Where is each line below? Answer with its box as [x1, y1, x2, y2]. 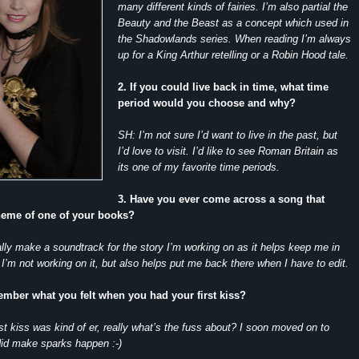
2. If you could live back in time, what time [118, 80, 329, 93]
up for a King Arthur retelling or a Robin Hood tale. [118, 48, 349, 61]
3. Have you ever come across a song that [118, 192, 325, 205]
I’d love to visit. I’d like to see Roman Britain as [118, 144, 338, 157]
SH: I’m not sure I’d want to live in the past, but [118, 128, 337, 141]
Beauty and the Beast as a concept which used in [118, 16, 349, 29]
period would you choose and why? [118, 96, 296, 109]
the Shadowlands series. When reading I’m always [118, 32, 351, 45]
